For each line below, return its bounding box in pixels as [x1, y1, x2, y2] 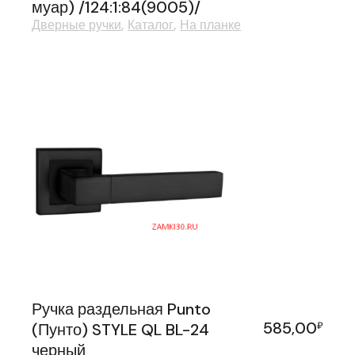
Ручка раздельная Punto [32, 298, 212, 319]
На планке [180, 16, 242, 33]
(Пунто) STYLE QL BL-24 [32, 319, 210, 340]
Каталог [128, 16, 174, 33]
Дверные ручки [32, 16, 122, 33]
